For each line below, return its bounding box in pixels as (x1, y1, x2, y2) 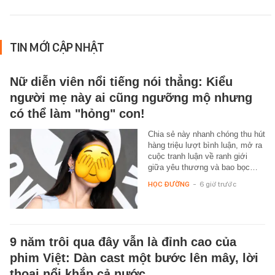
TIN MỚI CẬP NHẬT (10, 40, 104, 55)
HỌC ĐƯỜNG (147, 180, 190, 189)
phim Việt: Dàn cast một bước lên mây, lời (10, 251, 258, 265)
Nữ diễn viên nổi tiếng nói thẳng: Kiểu (10, 75, 233, 89)
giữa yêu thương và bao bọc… (147, 163, 258, 172)
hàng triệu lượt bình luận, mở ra (147, 141, 262, 150)
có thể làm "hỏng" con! (10, 107, 145, 121)
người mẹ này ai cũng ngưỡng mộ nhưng (10, 91, 252, 105)
